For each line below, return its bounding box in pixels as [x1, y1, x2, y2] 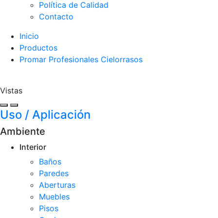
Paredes [39, 168, 69, 178]
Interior [19, 142, 46, 152]
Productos [19, 43, 57, 53]
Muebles [39, 192, 70, 201]
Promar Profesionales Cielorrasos [19, 54, 143, 64]
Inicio [19, 31, 39, 41]
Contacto [39, 12, 73, 21]
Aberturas [39, 180, 75, 190]
